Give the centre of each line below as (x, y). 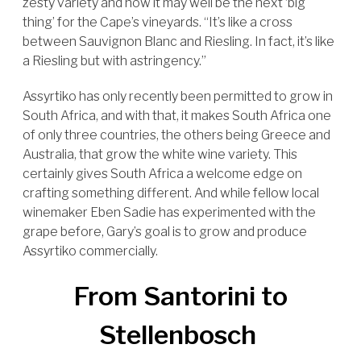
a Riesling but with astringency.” (114, 61)
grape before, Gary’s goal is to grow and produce (165, 232)
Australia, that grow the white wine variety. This (160, 154)
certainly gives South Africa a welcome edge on (162, 174)
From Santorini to (180, 296)
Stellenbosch (180, 335)
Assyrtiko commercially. (90, 251)
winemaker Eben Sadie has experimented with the (169, 212)
